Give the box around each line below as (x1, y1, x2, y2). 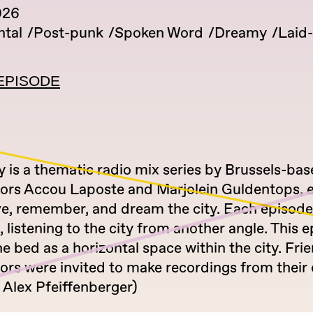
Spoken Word (115, 24, 203, 43)
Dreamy (214, 24, 267, 43)
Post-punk (34, 24, 103, 43)
